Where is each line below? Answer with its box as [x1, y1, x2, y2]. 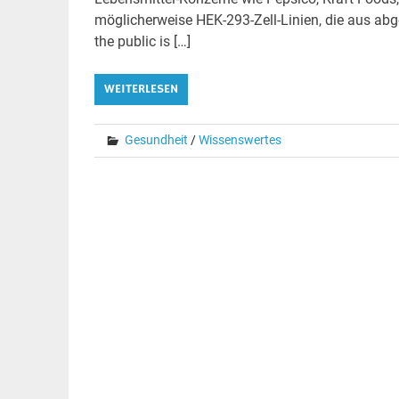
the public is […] [94, 33, 191, 51]
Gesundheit [124, 133, 188, 148]
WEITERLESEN [103, 81, 178, 98]
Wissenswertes [198, 133, 281, 148]
